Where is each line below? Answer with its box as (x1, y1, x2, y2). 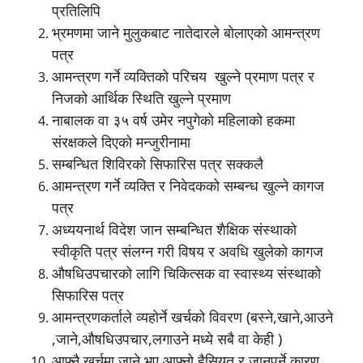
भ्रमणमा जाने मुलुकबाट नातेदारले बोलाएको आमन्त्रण (52, 23, 320, 42)
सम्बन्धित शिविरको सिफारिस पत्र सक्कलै (52, 154, 263, 173)
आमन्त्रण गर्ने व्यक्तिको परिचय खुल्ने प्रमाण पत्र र (52, 66, 314, 86)
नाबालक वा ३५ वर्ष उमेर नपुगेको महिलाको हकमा (52, 110, 295, 130)
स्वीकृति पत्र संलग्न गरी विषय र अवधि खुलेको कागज (52, 241, 323, 261)
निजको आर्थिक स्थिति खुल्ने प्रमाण (52, 88, 231, 108)
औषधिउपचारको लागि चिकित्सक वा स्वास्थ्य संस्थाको (52, 263, 321, 283)
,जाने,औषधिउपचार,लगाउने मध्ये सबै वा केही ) (52, 329, 282, 348)
